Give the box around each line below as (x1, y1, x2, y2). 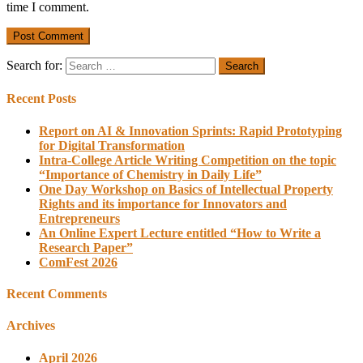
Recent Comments (6, 286, 107, 301)
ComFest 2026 (39, 254, 117, 269)
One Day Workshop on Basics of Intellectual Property (39, 181, 333, 196)
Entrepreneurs (39, 211, 120, 225)
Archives (6, 318, 55, 333)
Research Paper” (39, 240, 133, 254)
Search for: (6, 58, 62, 73)
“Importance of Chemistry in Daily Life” (39, 167, 262, 181)
